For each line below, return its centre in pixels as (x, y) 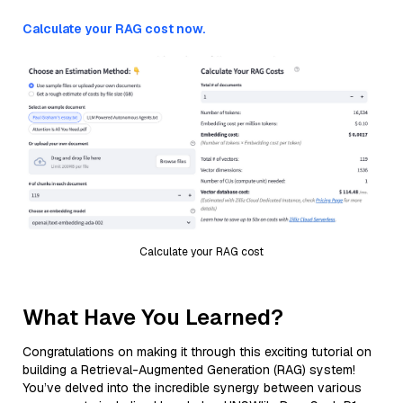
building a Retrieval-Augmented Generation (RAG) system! (189, 369)
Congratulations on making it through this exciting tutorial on (197, 351)
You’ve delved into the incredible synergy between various (192, 387)
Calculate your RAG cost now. (114, 29)
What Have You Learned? (153, 317)
